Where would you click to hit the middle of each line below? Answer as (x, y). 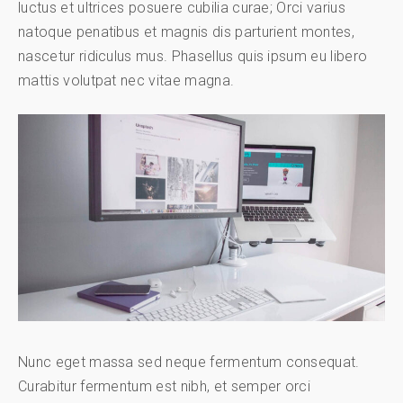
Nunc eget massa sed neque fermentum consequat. (189, 362)
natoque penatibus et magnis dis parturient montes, (187, 32)
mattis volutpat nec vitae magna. (126, 81)
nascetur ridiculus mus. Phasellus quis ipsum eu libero (193, 57)
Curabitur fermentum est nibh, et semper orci (165, 386)
